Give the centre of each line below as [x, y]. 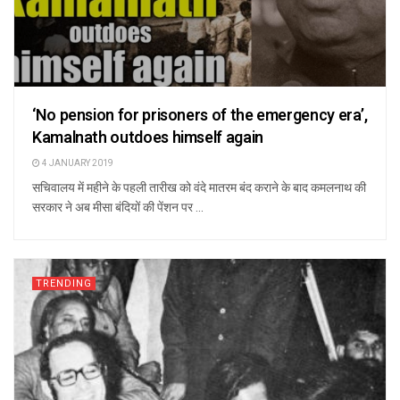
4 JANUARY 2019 [77, 163]
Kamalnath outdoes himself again [148, 137]
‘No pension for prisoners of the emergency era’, [200, 115]
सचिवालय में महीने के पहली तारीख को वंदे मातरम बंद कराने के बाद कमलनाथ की [199, 187]
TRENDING [64, 283]
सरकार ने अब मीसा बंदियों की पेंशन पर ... [118, 207]
